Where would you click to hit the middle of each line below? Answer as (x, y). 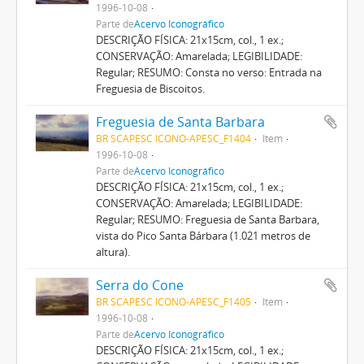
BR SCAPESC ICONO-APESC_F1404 (173, 138)
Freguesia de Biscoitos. (150, 88)
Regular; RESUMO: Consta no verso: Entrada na (208, 72)
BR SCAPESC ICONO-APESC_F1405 (173, 301)
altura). (113, 251)
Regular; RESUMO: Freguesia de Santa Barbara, (207, 219)
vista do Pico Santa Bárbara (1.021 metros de (203, 235)
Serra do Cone (139, 285)
